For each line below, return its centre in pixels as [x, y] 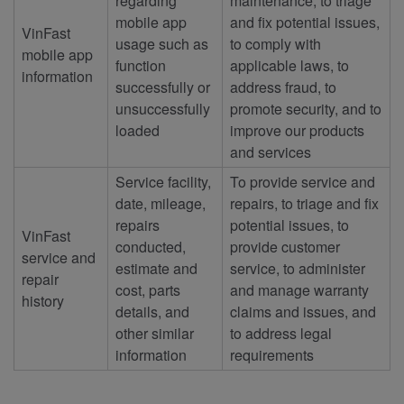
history [43, 300]
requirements [272, 354]
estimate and [156, 268]
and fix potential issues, [305, 22]
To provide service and [303, 181]
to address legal [281, 333]
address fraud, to [283, 87]
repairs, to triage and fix [304, 203]
